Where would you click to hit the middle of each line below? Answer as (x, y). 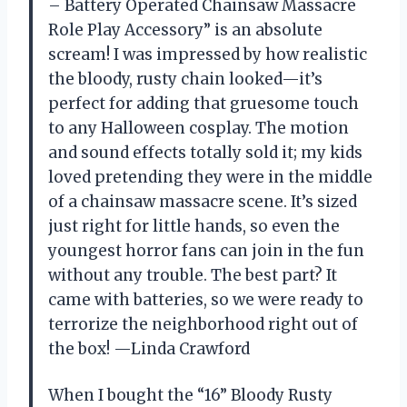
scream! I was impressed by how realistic (208, 55)
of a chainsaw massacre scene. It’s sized (203, 202)
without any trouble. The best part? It (193, 276)
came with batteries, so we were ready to (206, 300)
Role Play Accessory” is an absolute (185, 30)
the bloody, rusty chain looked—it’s (185, 79)
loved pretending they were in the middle (210, 178)
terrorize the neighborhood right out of (203, 325)
